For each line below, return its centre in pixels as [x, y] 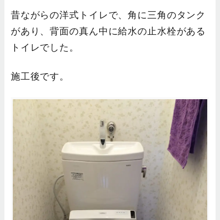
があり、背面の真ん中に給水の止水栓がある [108, 31]
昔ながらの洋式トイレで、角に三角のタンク [108, 15]
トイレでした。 [45, 48]
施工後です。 [40, 77]
